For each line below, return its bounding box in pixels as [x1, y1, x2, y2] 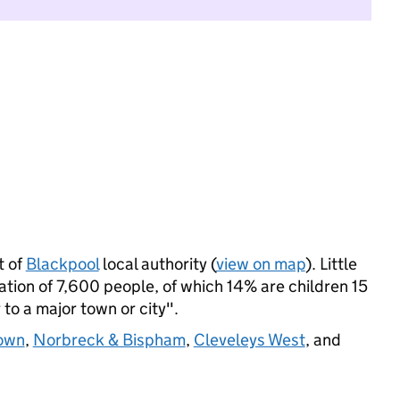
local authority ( [98, 254, 216, 274]
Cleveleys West [193, 329, 305, 350]
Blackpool [25, 254, 99, 274]
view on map [215, 254, 305, 274]
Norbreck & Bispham [32, 329, 186, 350]
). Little [304, 254, 357, 274]
